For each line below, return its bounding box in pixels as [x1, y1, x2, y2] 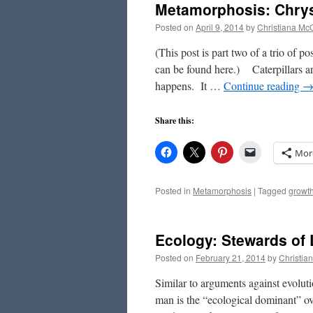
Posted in [155, 184, 191, 196]
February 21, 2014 [196, 252, 265, 263]
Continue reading [224, 78, 303, 93]
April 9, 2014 [196, 21, 244, 33]
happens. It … [155, 78, 224, 93]
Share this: [155, 115, 194, 126]
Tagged [258, 184, 286, 196]
